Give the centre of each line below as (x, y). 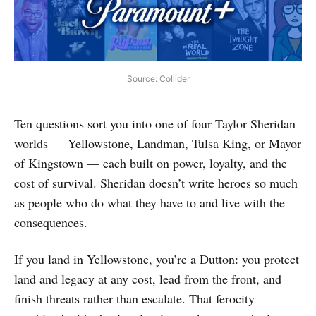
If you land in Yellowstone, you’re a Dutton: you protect (157, 259)
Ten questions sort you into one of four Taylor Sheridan (155, 123)
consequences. (51, 222)
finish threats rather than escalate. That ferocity (134, 298)
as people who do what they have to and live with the (150, 202)
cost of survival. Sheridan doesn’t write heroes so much (156, 182)
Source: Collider (158, 78)
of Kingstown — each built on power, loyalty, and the (151, 163)
